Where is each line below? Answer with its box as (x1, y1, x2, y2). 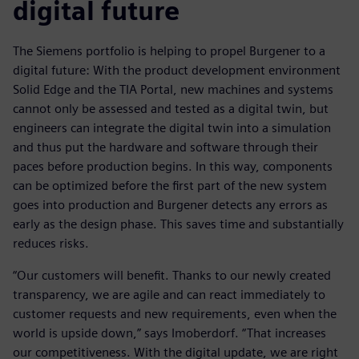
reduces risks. (13, 236, 89, 252)
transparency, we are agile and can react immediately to (13, 287, 325, 303)
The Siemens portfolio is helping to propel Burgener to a (13, 43, 325, 59)
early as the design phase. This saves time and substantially (13, 216, 344, 232)
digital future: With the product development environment (13, 63, 341, 79)
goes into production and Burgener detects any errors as (13, 197, 328, 213)
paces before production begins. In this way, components (13, 159, 333, 175)
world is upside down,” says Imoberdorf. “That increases (13, 325, 326, 341)
